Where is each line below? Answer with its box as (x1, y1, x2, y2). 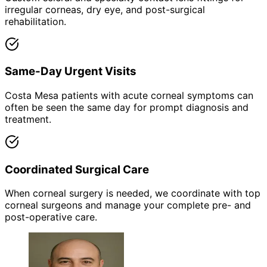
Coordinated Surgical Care (5, 162, 149, 176)
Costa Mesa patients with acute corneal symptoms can (5, 89, 253, 101)
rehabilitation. (5, 15, 66, 27)
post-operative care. (5, 211, 97, 223)
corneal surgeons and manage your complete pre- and (5, 199, 251, 212)
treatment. (5, 113, 51, 125)
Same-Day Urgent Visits (5, 64, 136, 79)
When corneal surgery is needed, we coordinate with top (5, 187, 260, 200)
